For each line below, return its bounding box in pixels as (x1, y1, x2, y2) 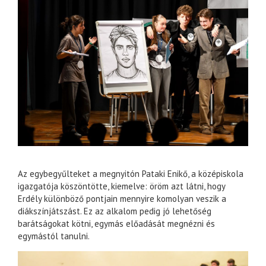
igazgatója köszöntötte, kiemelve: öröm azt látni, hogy (18, 180, 225, 192)
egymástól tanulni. (18, 230, 90, 242)
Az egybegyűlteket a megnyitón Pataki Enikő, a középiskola (18, 168, 243, 180)
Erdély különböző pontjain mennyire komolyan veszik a (18, 193, 226, 205)
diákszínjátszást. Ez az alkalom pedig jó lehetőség (18, 205, 211, 217)
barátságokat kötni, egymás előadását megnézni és (18, 218, 215, 230)
